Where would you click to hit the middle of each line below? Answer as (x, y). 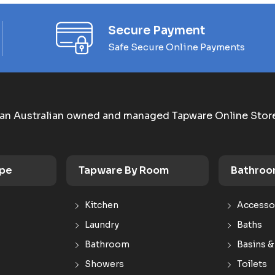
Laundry (102, 225)
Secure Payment (157, 30)
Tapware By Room (124, 170)
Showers (104, 264)
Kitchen (102, 205)
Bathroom (107, 244)
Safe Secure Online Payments (176, 47)
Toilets (252, 264)
